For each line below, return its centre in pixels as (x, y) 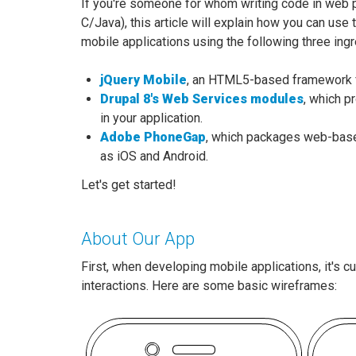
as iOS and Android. (154, 156)
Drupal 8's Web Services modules (202, 99)
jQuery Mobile (143, 80)
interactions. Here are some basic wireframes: (209, 286)
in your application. (151, 118)
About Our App (138, 239)
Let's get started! (129, 185)
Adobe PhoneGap (153, 137)
